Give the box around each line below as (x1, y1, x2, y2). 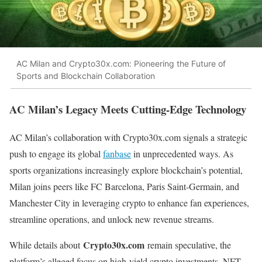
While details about (9, 239, 83, 251)
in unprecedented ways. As (131, 147, 233, 160)
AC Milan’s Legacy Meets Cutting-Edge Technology (9, 101, 246, 117)
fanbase (103, 147, 131, 160)
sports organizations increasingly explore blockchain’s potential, (9, 164, 243, 177)
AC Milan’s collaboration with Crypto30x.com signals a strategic (9, 131, 247, 144)
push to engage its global (9, 147, 103, 160)
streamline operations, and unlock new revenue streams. (9, 213, 214, 226)
